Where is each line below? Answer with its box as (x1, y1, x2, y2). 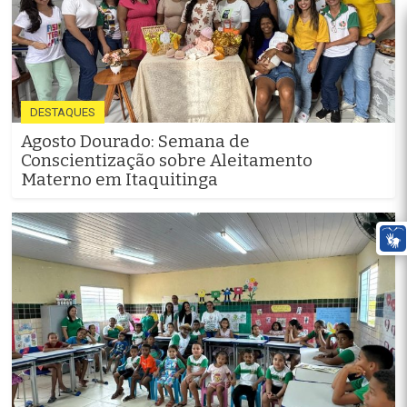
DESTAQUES (30, 104, 95, 119)
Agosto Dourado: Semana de (21, 130, 250, 152)
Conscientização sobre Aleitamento (21, 149, 313, 171)
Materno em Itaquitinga (21, 168, 218, 190)
